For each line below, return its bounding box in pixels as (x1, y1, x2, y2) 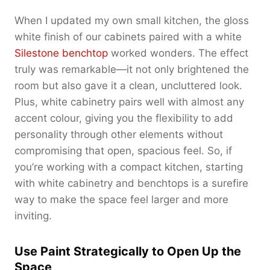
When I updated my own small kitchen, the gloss (14, 14, 249, 27)
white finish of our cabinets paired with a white (14, 30, 242, 43)
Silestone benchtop (14, 46, 108, 59)
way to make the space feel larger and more (14, 193, 228, 206)
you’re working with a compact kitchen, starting (14, 160, 243, 173)
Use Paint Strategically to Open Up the (14, 243, 241, 259)
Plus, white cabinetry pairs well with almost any (14, 95, 244, 108)
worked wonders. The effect (108, 46, 248, 59)
